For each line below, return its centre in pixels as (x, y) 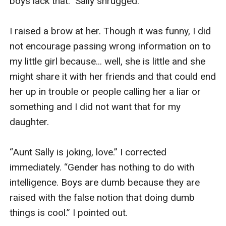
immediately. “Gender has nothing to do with (102, 167)
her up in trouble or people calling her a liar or (105, 91)
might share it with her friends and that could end (113, 76)
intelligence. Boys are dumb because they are (105, 182)
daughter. (31, 122)
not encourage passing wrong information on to (110, 46)
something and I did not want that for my (95, 106)
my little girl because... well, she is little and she (108, 61)
